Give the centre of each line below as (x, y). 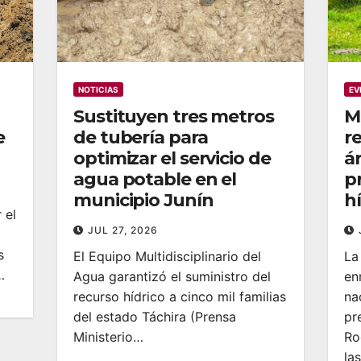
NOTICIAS (98, 89)
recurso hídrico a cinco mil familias (180, 296)
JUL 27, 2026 (123, 230)
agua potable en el (155, 179)
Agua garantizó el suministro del (172, 276)
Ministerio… (108, 336)
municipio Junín (143, 200)
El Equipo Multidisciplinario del (167, 256)
